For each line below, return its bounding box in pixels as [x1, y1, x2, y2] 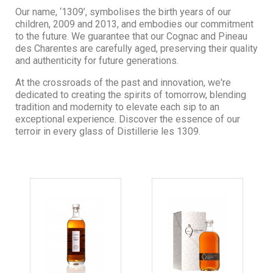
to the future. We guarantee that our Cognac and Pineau [15, 30, 247, 42]
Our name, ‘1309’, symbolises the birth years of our [15, 5, 231, 18]
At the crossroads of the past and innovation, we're [15, 76, 231, 88]
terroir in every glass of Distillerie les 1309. [15, 125, 200, 137]
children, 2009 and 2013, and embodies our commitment [15, 18, 253, 30]
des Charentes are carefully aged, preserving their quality [15, 42, 258, 54]
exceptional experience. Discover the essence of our [15, 113, 240, 125]
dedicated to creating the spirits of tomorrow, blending [15, 88, 246, 101]
